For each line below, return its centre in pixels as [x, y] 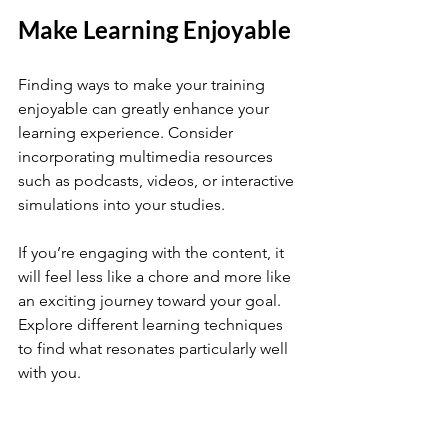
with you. [51, 372]
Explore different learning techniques [152, 324]
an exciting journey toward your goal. [151, 300]
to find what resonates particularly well [155, 348]
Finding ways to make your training [143, 84]
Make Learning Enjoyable [154, 29]
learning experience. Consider [127, 132]
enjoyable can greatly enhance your [145, 108]
